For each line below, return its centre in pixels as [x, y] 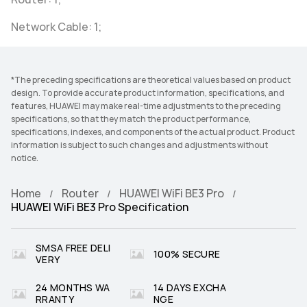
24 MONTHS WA [73, 288]
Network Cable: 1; [56, 27]
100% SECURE [187, 254]
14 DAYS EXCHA [190, 288]
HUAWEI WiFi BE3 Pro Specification [100, 207]
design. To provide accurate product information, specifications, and [148, 93]
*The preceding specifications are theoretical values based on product [151, 80]
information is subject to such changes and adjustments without [139, 145]
